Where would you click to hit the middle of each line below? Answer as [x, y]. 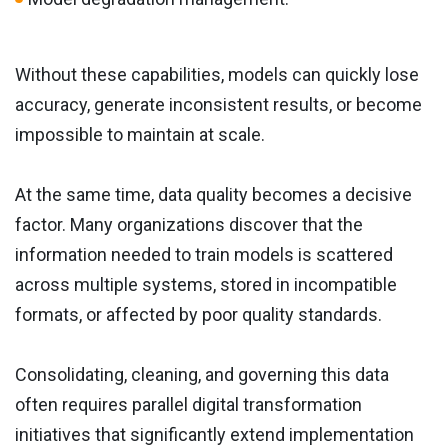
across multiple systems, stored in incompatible [206, 285]
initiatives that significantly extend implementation [214, 435]
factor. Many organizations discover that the [189, 225]
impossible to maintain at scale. [140, 135]
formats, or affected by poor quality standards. [198, 315]
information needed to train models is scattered [204, 255]
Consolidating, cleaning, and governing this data [202, 375]
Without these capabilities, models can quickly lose [217, 75]
